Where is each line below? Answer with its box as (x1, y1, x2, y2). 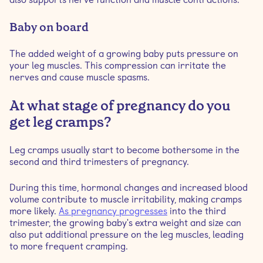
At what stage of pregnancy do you (9, 96, 231, 115)
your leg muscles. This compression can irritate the (9, 60, 226, 71)
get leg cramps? (9, 113, 112, 131)
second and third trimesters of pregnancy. (9, 156, 189, 167)
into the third (167, 205, 226, 217)
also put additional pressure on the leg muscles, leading (9, 229, 244, 240)
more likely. (9, 205, 59, 217)
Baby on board (9, 19, 89, 35)
